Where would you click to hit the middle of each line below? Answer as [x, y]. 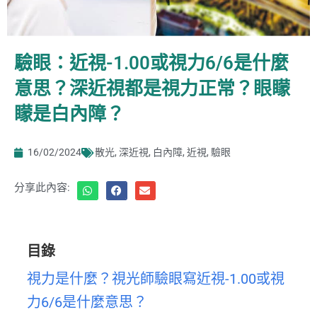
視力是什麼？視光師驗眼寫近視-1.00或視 [156, 279]
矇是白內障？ [69, 114]
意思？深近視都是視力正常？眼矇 [152, 89]
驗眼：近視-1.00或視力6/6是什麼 [151, 63]
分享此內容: [42, 188]
